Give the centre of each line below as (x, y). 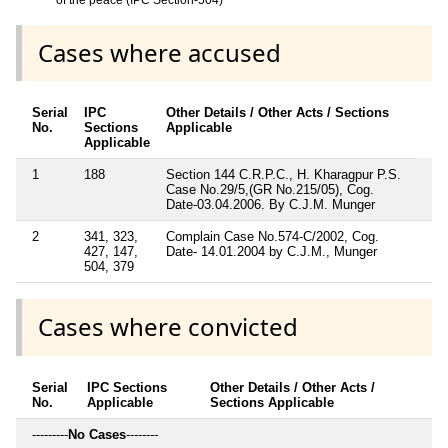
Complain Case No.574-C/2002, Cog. (272, 237)
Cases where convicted (168, 327)
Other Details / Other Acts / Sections (277, 113)
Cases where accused (159, 53)
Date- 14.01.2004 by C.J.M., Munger (271, 252)
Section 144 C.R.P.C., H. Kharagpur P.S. (283, 175)
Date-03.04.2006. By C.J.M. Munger (270, 205)
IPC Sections (127, 387)
